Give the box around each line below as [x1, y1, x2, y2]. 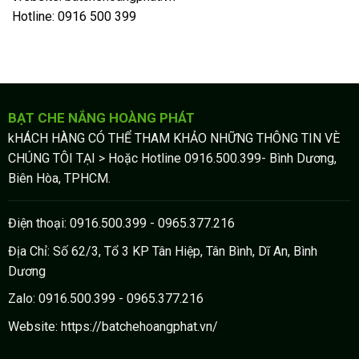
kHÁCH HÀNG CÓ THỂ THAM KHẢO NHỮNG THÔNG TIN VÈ [7, 131, 340, 147]
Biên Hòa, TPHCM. [7, 171, 111, 187]
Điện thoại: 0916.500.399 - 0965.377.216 [7, 216, 235, 232]
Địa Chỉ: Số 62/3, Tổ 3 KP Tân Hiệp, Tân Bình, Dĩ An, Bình [7, 243, 317, 259]
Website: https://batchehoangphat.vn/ [7, 318, 218, 334]
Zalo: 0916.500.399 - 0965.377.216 [7, 291, 204, 307]
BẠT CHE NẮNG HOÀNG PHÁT [7, 110, 195, 127]
